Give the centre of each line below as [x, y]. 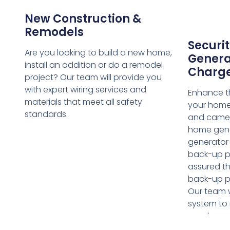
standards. [46, 114]
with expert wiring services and [85, 89]
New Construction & [83, 18]
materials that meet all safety [83, 102]
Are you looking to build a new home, [98, 52]
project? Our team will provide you [93, 77]
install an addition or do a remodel [93, 65]
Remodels [54, 32]
